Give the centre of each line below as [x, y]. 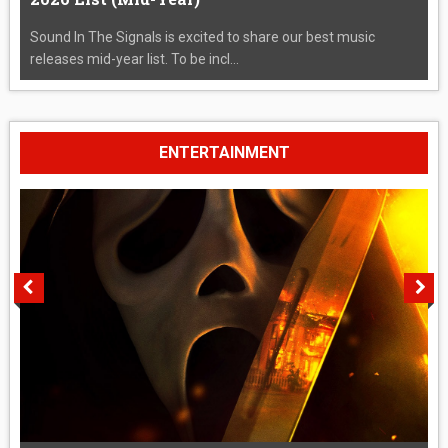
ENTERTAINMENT [224, 152]
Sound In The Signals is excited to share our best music [202, 36]
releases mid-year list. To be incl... [134, 58]
